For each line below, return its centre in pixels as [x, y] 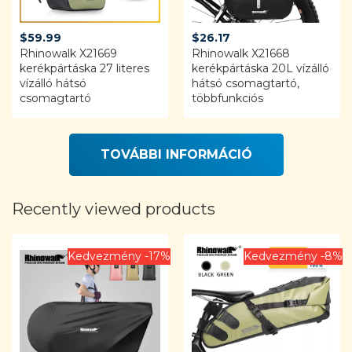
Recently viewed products [114, 209]
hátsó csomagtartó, [246, 84]
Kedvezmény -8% [293, 257]
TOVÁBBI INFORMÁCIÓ [176, 155]
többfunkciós [227, 99]
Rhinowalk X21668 [241, 54]
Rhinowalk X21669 [68, 54]
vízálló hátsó [53, 84]
